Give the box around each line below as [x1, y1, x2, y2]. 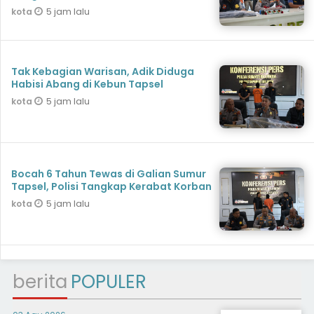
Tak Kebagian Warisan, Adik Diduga [11, 64, 194, 79]
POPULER [70, 269, 146, 295]
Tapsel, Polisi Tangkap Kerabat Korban [11, 179, 212, 194]
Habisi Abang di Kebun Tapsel [11, 77, 163, 92]
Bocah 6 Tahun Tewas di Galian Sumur [11, 167, 206, 182]
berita [12, 269, 67, 295]
